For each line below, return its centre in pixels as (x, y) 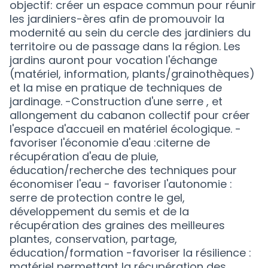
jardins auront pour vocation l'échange (113, 60)
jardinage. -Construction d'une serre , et (116, 101)
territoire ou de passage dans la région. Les (125, 46)
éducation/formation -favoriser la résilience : (130, 253)
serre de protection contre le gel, (97, 198)
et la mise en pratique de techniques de (116, 88)
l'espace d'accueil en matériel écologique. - (125, 129)
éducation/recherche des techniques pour (123, 170)
